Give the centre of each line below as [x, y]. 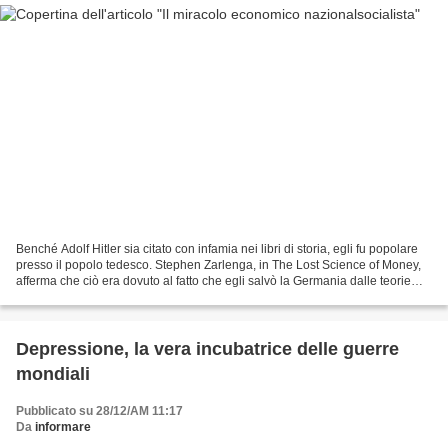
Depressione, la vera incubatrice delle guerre [207, 348]
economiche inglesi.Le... [82, 296]
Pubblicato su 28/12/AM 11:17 [99, 410]
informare [63, 426]
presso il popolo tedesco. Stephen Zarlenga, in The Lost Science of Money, [218, 264]
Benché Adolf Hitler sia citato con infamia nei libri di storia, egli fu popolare [217, 248]
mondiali [53, 373]
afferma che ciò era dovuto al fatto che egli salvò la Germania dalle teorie [213, 280]
